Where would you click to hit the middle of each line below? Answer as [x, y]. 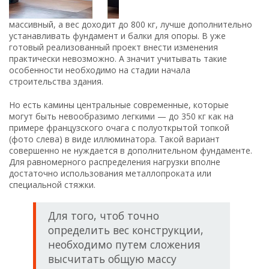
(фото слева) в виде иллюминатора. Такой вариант [114, 139]
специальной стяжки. [52, 184]
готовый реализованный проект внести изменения [113, 47]
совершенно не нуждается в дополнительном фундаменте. [131, 150]
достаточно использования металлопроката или [110, 173]
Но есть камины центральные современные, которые [119, 104]
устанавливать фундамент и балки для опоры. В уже [117, 35]
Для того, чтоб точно [104, 215]
